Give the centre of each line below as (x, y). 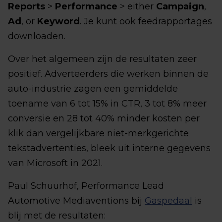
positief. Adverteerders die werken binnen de (108, 74)
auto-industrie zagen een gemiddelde (93, 89)
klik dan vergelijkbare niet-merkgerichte (98, 134)
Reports (27, 7)
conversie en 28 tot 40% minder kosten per (104, 119)
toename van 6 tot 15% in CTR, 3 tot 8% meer (107, 104)
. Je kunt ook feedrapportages (146, 22)
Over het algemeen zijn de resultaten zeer (102, 59)
